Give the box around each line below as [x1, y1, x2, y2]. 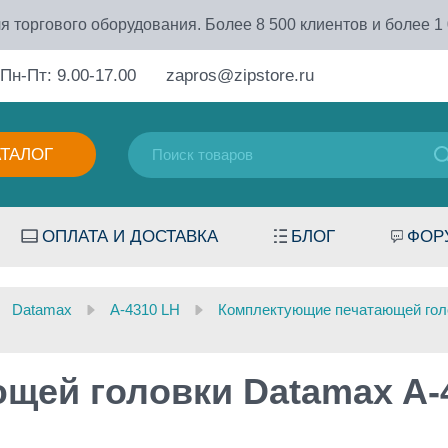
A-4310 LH [110, 301, 180, 318]
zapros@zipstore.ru [166, 66, 314, 85]
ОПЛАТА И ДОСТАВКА [41, 227, 218, 246]
